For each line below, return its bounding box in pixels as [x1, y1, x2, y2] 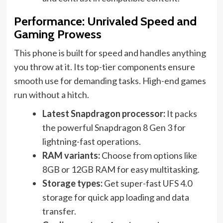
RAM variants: [42, 150, 100, 161]
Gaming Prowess [13, 27, 102, 42]
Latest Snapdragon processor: [42, 108, 165, 119]
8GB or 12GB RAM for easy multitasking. [42, 164, 200, 175]
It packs [165, 108, 197, 119]
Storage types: [42, 178, 103, 189]
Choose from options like [100, 150, 197, 161]
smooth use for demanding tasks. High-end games [13, 75, 206, 87]
